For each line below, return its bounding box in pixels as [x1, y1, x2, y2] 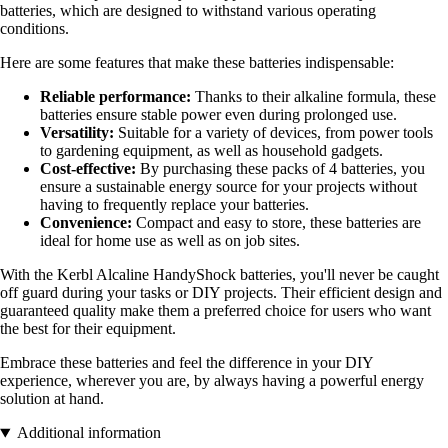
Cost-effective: [40, 160, 136, 178]
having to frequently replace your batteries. [40, 196, 309, 214]
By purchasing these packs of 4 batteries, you [136, 160, 425, 178]
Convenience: [40, 214, 132, 232]
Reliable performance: [40, 88, 191, 106]
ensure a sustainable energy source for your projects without [40, 178, 417, 196]
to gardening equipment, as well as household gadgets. [40, 142, 383, 160]
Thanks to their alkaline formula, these [191, 88, 436, 106]
